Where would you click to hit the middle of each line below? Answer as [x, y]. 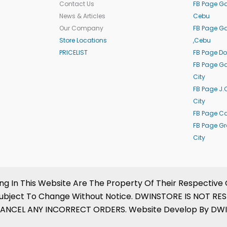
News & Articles [82, 16]
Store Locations [83, 41]
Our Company [81, 28]
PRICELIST [73, 53]
